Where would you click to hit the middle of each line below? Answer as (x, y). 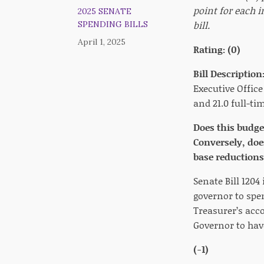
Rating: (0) (217, 49)
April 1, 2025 (102, 42)
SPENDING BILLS (113, 24)
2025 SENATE (105, 11)
